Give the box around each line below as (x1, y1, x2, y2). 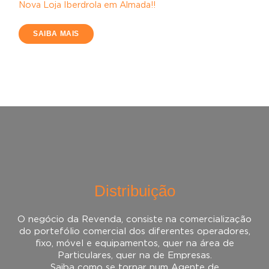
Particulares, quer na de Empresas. (57, 251, 212, 260)
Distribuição (94, 183, 175, 199)
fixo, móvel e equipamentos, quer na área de (35, 239, 234, 248)
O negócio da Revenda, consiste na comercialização (17, 215, 252, 224)
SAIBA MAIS (33, 29, 79, 38)
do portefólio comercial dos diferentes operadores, (19, 227, 250, 236)
